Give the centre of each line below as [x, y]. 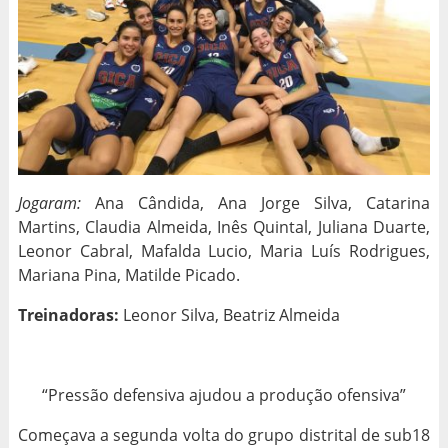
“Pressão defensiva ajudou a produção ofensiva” [223, 394]
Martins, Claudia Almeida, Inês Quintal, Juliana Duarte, [224, 226]
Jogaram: [49, 202]
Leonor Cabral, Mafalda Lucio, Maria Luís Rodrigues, [224, 250]
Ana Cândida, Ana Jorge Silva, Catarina [255, 202]
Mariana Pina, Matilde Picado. [128, 274]
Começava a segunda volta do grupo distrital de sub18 [224, 434]
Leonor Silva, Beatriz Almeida [229, 314]
